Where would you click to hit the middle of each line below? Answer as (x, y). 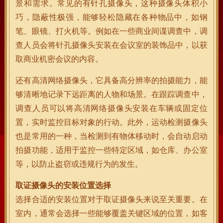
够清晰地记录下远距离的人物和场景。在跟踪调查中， (111, 94)
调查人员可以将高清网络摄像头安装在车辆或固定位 (111, 108)
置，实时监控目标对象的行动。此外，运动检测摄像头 (111, 122)
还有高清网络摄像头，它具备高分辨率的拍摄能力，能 (111, 80)
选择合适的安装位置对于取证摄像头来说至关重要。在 (111, 199)
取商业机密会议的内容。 (59, 59)
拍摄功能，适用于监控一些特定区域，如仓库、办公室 (111, 150)
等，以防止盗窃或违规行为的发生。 (79, 164)
